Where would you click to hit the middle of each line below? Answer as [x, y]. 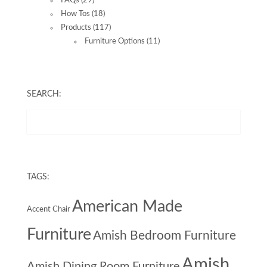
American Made [127, 207]
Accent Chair [49, 210]
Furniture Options [115, 42]
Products [76, 28]
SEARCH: [44, 94]
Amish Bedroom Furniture [164, 236]
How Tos [75, 14]
